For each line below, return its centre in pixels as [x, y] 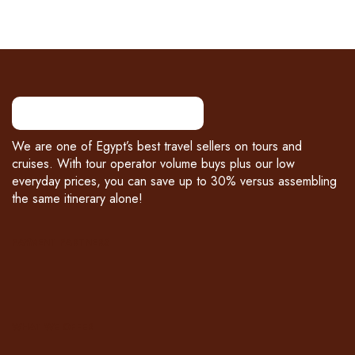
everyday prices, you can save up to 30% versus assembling [174, 181]
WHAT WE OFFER [53, 327]
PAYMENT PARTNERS [61, 242]
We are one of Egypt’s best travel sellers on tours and [157, 146]
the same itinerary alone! [77, 198]
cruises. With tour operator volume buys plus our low [153, 163]
